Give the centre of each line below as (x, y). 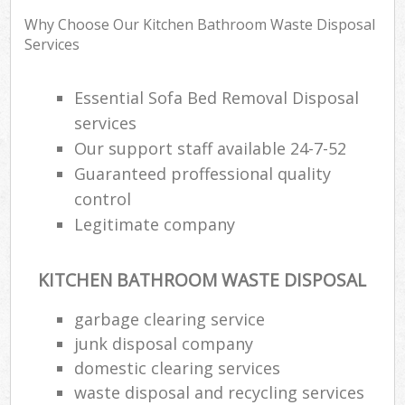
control (103, 199)
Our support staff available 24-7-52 (211, 149)
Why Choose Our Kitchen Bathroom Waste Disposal (200, 25)
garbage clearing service (170, 319)
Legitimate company (155, 225)
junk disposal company (164, 343)
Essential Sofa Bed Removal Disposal (217, 98)
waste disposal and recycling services (220, 392)
